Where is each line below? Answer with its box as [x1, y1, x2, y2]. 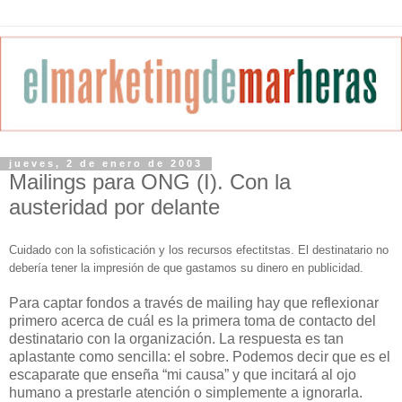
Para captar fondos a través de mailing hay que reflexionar [9, 295, 379, 311]
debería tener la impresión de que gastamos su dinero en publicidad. [9, 261, 363, 275]
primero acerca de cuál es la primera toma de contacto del [9, 313, 376, 329]
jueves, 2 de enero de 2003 [9, 158, 203, 170]
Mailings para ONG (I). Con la [9, 169, 291, 194]
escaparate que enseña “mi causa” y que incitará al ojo [9, 367, 356, 383]
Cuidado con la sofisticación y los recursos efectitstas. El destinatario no [9, 243, 389, 258]
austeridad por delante [9, 194, 220, 219]
